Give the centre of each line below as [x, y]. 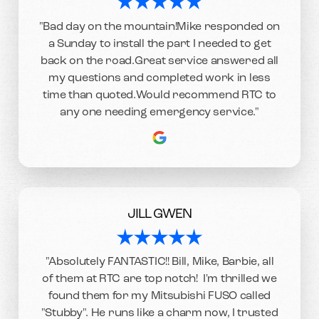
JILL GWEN [159, 215]
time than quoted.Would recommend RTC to [159, 95]
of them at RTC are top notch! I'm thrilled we [159, 279]
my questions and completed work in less [159, 78]
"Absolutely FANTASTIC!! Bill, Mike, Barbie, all [159, 262]
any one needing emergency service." [159, 112]
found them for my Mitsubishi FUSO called [159, 297]
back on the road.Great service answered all [159, 61]
